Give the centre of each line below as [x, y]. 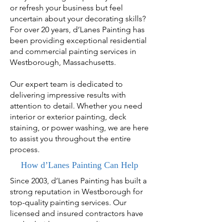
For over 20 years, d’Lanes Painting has [77, 29]
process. [25, 149]
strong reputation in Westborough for [76, 192]
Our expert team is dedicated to [66, 84]
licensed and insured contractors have [77, 213]
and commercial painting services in [73, 51]
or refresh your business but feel [66, 8]
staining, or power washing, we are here [79, 128]
